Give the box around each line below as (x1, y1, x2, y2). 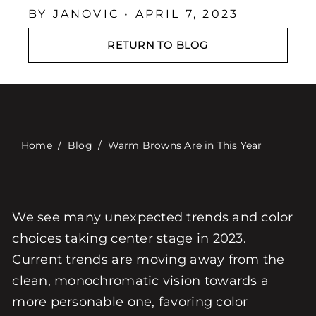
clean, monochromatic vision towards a (12, 273, 269, 288)
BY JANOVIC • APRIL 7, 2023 (28, 7, 239, 20)
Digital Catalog (70, 23, 155, 37)
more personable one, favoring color (12, 294, 248, 310)
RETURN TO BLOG (107, 38, 209, 51)
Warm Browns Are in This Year (107, 139, 262, 152)
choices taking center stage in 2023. (12, 231, 246, 246)
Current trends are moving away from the (12, 252, 285, 267)
